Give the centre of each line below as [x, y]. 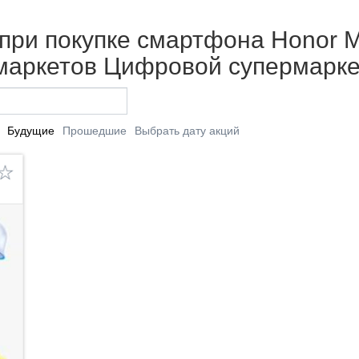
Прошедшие [94, 130]
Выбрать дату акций [187, 130]
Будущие [30, 130]
